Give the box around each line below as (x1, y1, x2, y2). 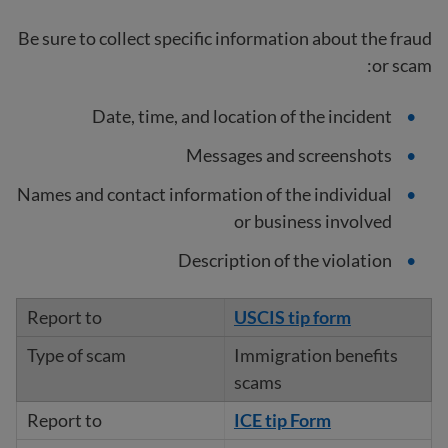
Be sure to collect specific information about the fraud (18, 26, 432, 49)
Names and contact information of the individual (17, 182, 392, 205)
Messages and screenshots (186, 143, 392, 166)
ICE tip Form (233, 408, 331, 431)
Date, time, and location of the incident (92, 104, 392, 127)
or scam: (372, 53, 432, 76)
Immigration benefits (233, 343, 398, 366)
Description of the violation (178, 248, 392, 271)
